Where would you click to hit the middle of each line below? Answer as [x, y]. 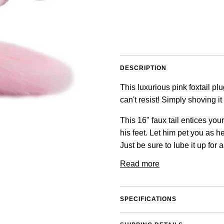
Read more [140, 163]
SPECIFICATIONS [148, 199]
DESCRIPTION [143, 68]
